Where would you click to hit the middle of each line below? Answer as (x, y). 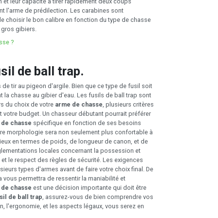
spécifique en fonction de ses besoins (86, 123)
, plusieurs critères (128, 104)
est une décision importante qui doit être (89, 187)
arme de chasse (79, 104)
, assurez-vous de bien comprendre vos (98, 197)
